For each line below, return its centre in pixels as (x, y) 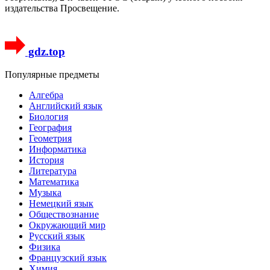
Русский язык (57, 236)
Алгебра (46, 95)
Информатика (58, 149)
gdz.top (45, 51)
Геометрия (50, 139)
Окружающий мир (67, 225)
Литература (53, 171)
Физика (45, 247)
